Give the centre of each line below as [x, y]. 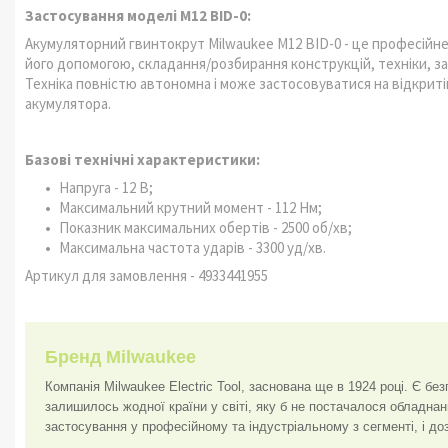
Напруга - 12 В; [106, 187]
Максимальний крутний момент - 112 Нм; [190, 207]
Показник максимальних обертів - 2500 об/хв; [205, 227]
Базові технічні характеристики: [142, 159]
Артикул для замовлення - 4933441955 [146, 275]
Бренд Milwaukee [120, 357]
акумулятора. [68, 103]
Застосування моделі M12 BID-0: [138, 15]
